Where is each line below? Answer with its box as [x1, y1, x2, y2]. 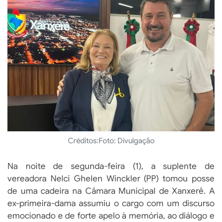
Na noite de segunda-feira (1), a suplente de [7, 161, 215, 172]
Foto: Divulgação [98, 136, 155, 146]
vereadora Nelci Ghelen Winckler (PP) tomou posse [7, 173, 215, 184]
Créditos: [67, 136, 99, 146]
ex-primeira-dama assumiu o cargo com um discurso [7, 198, 215, 209]
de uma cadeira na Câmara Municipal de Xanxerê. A [7, 186, 215, 197]
